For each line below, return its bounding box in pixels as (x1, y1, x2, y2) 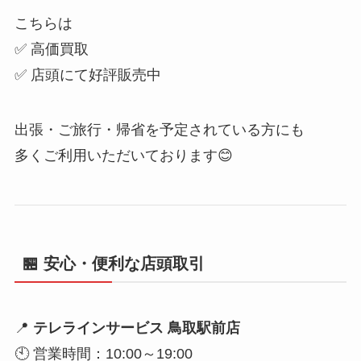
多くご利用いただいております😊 (14, 147, 233, 164)
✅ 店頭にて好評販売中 (14, 67, 161, 84)
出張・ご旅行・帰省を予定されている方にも (14, 122, 305, 139)
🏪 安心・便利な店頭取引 (22, 255, 205, 273)
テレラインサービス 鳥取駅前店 (32, 319, 240, 336)
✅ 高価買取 (14, 41, 89, 58)
